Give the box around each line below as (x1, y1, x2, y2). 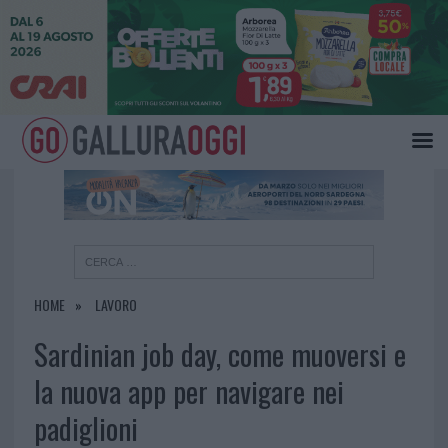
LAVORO (94, 294, 137, 316)
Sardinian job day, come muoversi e (33, 333, 406, 376)
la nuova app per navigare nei (33, 370, 344, 413)
